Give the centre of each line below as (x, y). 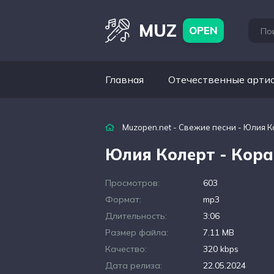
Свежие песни (207, 127)
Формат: (123, 199)
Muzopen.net (147, 127)
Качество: (126, 249)
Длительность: (136, 216)
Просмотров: (132, 183)
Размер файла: (137, 232)
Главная (124, 80)
